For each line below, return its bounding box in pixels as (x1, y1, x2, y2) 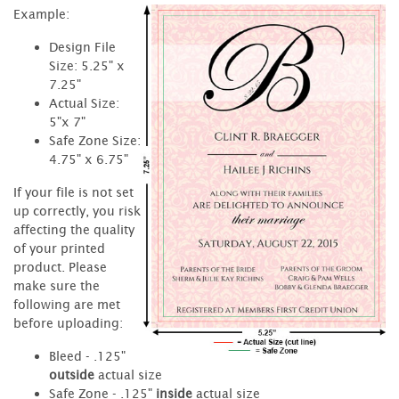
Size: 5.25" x (49, 57, 125, 73)
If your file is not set (13, 183, 134, 199)
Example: (13, 5, 69, 21)
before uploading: (13, 314, 123, 330)
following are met (13, 296, 120, 312)
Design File (49, 38, 116, 54)
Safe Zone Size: (49, 132, 141, 148)
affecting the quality (13, 221, 134, 237)
